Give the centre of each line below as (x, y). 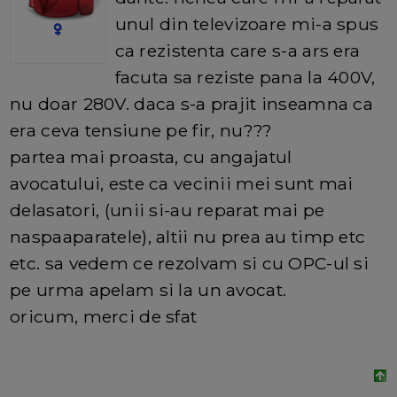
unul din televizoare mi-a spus (247, 24)
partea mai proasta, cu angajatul (151, 157)
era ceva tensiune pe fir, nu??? (141, 131)
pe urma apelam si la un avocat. (148, 290)
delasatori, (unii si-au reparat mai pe (167, 210)
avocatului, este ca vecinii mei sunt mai (182, 184)
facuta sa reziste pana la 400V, (245, 78)
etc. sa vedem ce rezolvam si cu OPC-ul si (190, 264)
